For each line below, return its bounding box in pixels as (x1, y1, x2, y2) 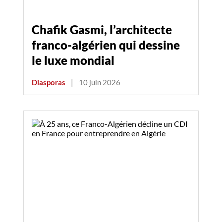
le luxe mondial (32, 53, 114, 68)
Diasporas (32, 78, 65, 87)
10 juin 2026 (79, 78, 120, 87)
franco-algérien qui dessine (32, 38, 180, 53)
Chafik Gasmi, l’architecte (32, 22, 172, 37)
